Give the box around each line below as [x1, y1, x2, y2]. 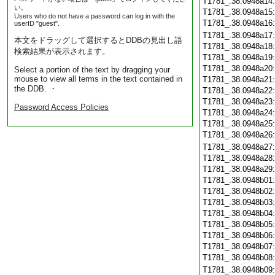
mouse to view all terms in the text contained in [14, 74, 182, 83]
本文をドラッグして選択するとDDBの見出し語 [14, 36, 182, 45]
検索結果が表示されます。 [14, 47, 110, 56]
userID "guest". [14, 20, 60, 27]
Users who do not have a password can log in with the [14, 12, 175, 20]
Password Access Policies [14, 103, 109, 112]
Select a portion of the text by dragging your [14, 65, 170, 74]
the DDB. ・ [14, 84, 57, 93]
